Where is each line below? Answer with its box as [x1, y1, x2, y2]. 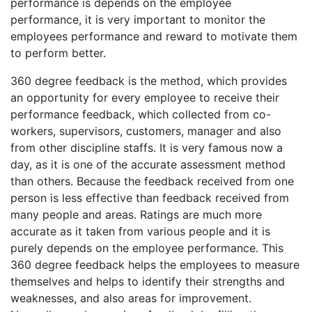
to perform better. [10, 46, 106, 61]
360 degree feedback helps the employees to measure [10, 258, 299, 272]
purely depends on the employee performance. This [10, 241, 283, 256]
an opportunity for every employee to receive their [10, 91, 279, 105]
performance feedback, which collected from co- [10, 107, 271, 122]
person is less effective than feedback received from [10, 191, 289, 205]
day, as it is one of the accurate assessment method [10, 157, 286, 172]
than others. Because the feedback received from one [10, 174, 294, 189]
